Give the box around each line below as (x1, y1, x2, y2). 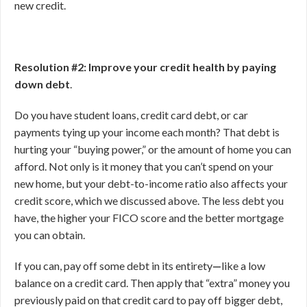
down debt (14, 77, 70, 91)
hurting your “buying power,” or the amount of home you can (14, 143, 291, 156)
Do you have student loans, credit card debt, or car (14, 108, 248, 122)
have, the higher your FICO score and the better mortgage (14, 211, 284, 225)
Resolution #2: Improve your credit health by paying (14, 60, 276, 74)
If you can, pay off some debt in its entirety (14, 259, 212, 273)
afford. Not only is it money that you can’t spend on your (14, 160, 273, 173)
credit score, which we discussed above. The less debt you (14, 194, 284, 208)
